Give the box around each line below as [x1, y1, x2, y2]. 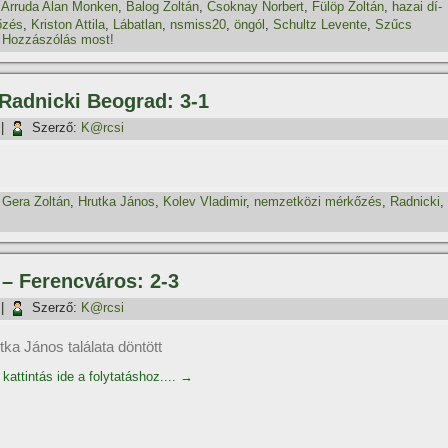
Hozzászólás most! [2, 32, 114, 48]
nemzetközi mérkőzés [254, 194, 382, 210]
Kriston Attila [31, 17, 105, 32]
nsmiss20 [170, 17, 226, 32]
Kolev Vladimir [163, 194, 246, 210]
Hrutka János [78, 194, 155, 210]
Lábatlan [113, 17, 162, 32]
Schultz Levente [273, 17, 367, 32]
